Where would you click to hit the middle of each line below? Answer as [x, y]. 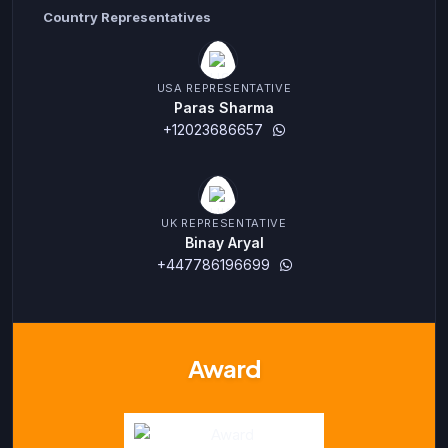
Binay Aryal [224, 243]
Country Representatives [127, 17]
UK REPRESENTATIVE [224, 223]
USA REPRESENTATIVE [224, 88]
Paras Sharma [223, 108]
